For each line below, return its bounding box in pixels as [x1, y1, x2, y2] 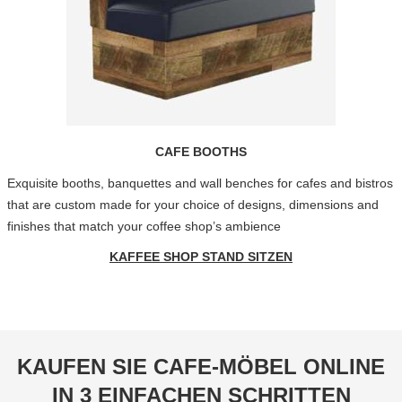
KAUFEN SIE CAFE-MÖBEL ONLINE [17, 354, 385, 379]
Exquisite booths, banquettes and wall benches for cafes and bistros [6, 176, 393, 190]
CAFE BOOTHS [155, 144, 247, 159]
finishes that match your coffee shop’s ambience [6, 219, 281, 233]
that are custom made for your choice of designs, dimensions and [6, 197, 379, 212]
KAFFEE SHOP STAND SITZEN [109, 249, 293, 264]
